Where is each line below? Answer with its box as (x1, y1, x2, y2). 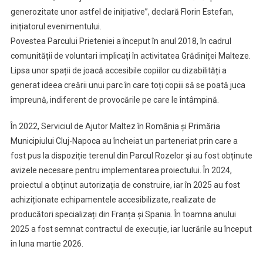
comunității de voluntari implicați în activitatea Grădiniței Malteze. (10, 51, 251, 61)
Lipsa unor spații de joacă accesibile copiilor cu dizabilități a (10, 66, 227, 76)
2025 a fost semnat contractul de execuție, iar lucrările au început (10, 224, 252, 234)
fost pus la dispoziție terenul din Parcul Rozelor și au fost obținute (10, 151, 252, 161)
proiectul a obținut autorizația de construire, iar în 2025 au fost (10, 180, 240, 190)
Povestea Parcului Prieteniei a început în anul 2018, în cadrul (10, 36, 231, 46)
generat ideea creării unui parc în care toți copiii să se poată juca (10, 80, 245, 90)
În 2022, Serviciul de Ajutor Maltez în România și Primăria (10, 122, 220, 131)
